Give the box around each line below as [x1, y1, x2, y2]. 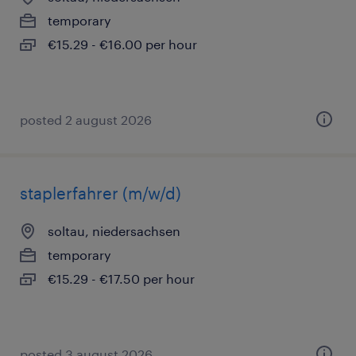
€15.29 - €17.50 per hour [48, 271, 195, 286]
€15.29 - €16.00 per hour [48, 37, 197, 52]
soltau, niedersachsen [48, 223, 180, 238]
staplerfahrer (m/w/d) [20, 184, 181, 203]
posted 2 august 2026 [20, 112, 152, 127]
